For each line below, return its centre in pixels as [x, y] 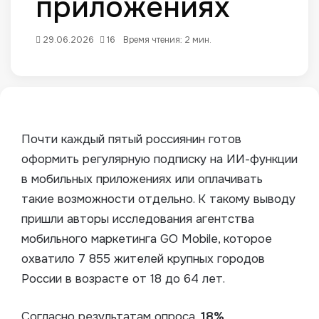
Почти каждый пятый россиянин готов [131, 140]
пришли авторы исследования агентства [138, 219]
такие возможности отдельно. [108, 199]
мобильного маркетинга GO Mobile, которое [147, 239]
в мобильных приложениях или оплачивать [142, 179]
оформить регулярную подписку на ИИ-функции [159, 159]
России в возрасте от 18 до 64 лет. [123, 279]
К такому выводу [245, 199]
